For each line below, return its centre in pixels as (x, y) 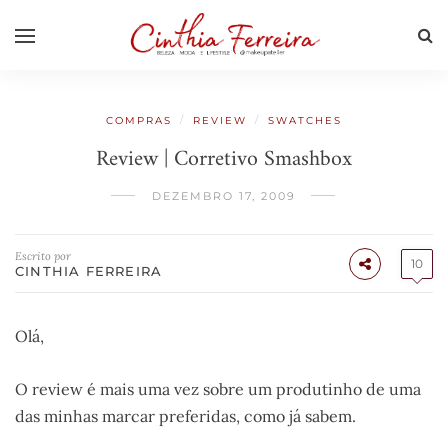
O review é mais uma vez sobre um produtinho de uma (218, 389)
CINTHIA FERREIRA (89, 271)
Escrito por (43, 256)
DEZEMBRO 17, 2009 (224, 196)
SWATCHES (305, 120)
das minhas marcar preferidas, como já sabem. (185, 416)
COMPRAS (139, 120)
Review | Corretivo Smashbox (224, 159)
